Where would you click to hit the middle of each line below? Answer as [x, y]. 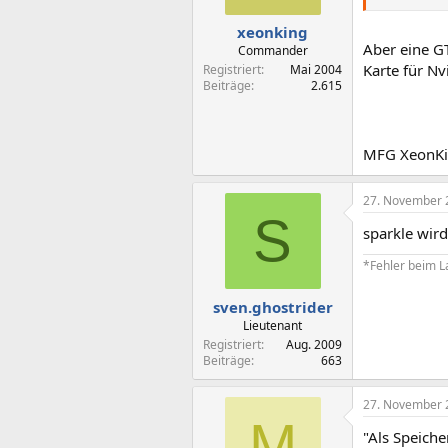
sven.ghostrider [272, 306]
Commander [272, 50]
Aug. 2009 [314, 344]
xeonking [272, 32]
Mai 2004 [316, 69]
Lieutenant [272, 325]
